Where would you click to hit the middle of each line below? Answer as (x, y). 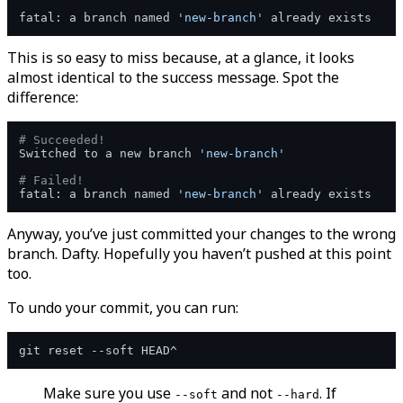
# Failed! (51, 181)
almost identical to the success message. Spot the (173, 78)
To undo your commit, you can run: (123, 308)
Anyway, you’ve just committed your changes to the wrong (201, 234)
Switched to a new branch (109, 154)
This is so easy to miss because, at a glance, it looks (181, 58)
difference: (43, 98)
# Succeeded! (62, 140)
